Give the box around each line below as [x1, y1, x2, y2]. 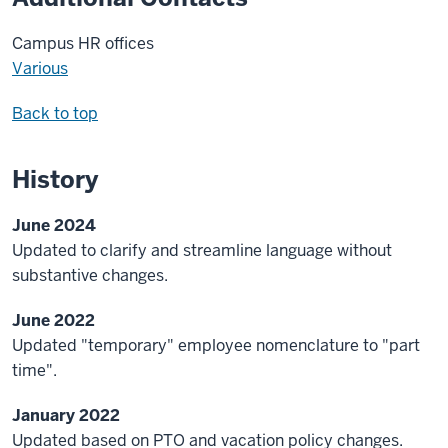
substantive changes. [12, 265, 168, 287]
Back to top [12, 103, 98, 125]
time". [12, 360, 57, 382]
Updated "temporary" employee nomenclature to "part [12, 335, 420, 357]
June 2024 [12, 215, 96, 237]
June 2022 [12, 310, 95, 332]
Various [12, 58, 68, 80]
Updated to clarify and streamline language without [12, 240, 392, 262]
